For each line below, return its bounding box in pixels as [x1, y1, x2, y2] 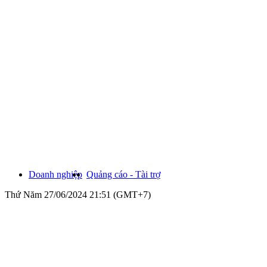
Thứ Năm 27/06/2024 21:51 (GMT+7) [5, 190, 151, 200]
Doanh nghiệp [29, 169, 82, 179]
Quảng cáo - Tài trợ [86, 169, 160, 179]
